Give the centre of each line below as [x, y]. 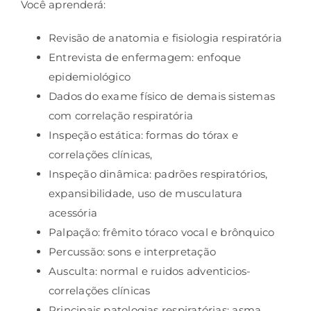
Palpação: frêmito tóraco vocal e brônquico [161, 233]
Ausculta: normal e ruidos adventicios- [150, 271]
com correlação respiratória [121, 116]
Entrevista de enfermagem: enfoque [145, 58]
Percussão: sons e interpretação [132, 252]
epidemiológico [90, 77]
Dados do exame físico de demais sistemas [161, 96]
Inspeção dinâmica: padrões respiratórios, [158, 174]
